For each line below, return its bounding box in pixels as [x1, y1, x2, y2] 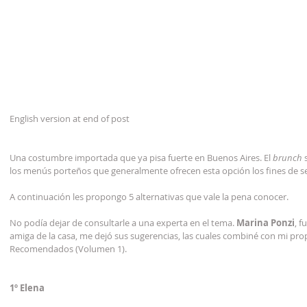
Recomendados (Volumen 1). [10, 243, 127, 255]
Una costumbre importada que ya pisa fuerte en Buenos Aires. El [10, 151, 273, 164]
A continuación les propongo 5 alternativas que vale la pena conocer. [10, 191, 288, 203]
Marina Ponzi [236, 217, 295, 229]
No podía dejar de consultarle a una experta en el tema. [10, 217, 236, 229]
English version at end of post [10, 112, 130, 125]
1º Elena [10, 282, 45, 294]
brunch [273, 151, 302, 164]
